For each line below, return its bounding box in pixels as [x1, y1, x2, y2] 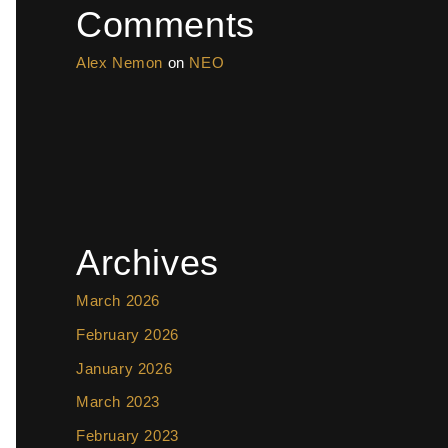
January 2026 [76, 359, 173, 377]
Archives [76, 242, 219, 283]
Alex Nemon [76, 54, 163, 71]
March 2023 [76, 393, 160, 411]
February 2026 [76, 325, 179, 343]
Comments [76, 4, 255, 45]
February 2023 [76, 427, 179, 444]
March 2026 [76, 292, 160, 309]
